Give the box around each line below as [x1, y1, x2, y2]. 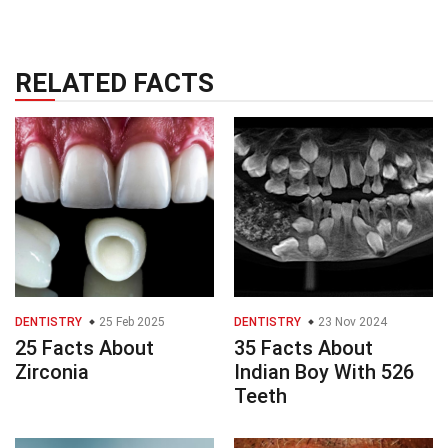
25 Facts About [15, 335, 154, 360]
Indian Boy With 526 [234, 359, 414, 384]
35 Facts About [234, 335, 373, 360]
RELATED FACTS [15, 67, 214, 98]
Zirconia [15, 359, 89, 384]
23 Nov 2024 [315, 314, 387, 329]
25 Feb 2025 [96, 314, 165, 329]
